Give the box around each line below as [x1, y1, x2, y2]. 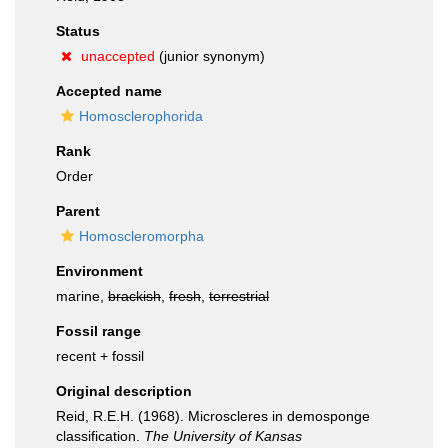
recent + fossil [56, 348, 144, 364]
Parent [56, 203, 100, 219]
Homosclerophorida [79, 108, 203, 124]
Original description [56, 383, 192, 399]
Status [56, 23, 100, 39]
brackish [108, 288, 161, 304]
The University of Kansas [144, 428, 302, 444]
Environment [56, 263, 143, 279]
